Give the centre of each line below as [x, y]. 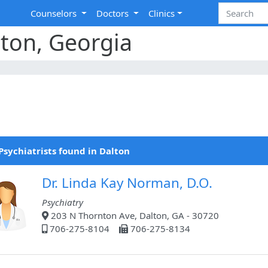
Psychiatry [63, 202]
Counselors [55, 13]
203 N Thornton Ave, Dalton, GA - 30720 [134, 216]
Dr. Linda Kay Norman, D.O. [127, 183]
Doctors [114, 13]
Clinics [162, 13]
